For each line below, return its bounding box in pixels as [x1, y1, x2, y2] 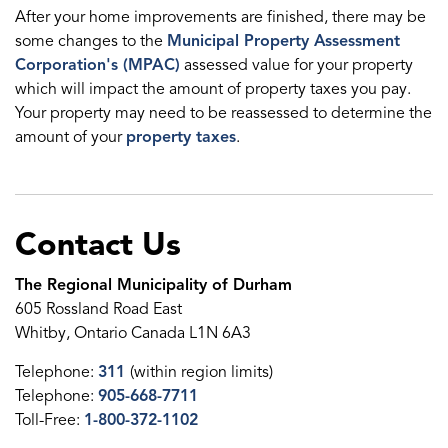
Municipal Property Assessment [167, 30, 400, 51]
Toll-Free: [15, 409, 84, 430]
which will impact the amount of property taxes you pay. [15, 78, 411, 99]
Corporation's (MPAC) [15, 54, 180, 75]
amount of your [15, 126, 126, 147]
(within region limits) [130, 361, 273, 382]
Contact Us [15, 223, 181, 264]
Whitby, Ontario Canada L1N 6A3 [15, 322, 251, 343]
